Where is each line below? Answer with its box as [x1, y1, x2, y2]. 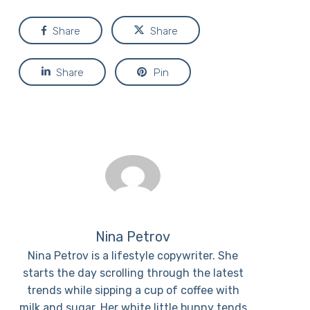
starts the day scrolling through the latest [22, 266, 244, 280]
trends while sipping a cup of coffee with [26, 283, 239, 297]
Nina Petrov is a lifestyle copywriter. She [28, 248, 239, 262]
